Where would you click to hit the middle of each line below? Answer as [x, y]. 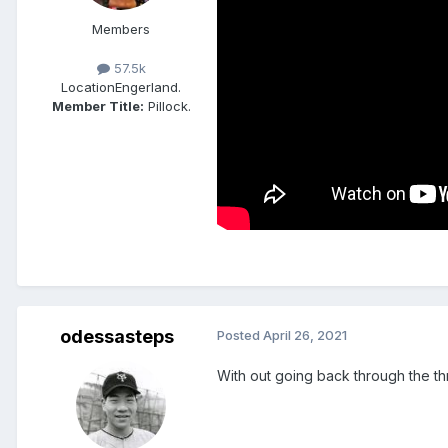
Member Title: [97, 106]
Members [121, 29]
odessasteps [117, 337]
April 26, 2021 [305, 335]
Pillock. [167, 106]
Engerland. [148, 87]
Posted [240, 335]
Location [88, 87]
